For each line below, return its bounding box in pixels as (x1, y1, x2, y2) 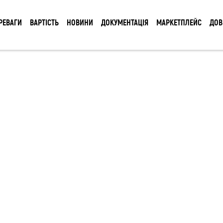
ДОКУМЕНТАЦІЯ (101, 17, 148, 27)
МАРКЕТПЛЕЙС (156, 17, 202, 27)
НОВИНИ (67, 17, 93, 27)
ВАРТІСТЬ (30, 17, 59, 27)
